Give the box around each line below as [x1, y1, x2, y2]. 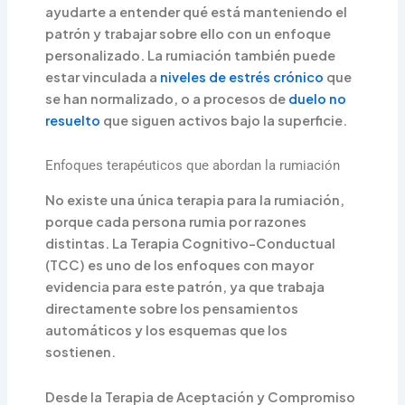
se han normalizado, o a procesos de [45, 90, 289, 108]
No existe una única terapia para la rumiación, [45, 192, 345, 209]
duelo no [288, 90, 347, 108]
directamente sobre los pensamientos [45, 300, 299, 317]
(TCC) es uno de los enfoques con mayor [45, 257, 315, 274]
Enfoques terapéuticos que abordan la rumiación [45, 156, 341, 174]
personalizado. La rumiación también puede [45, 47, 336, 64]
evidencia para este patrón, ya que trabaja [45, 278, 325, 296]
